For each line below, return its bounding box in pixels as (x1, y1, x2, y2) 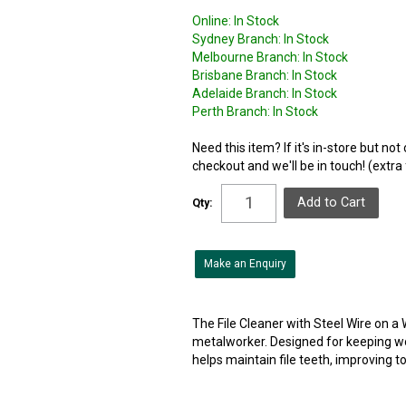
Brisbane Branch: (192, 67, 290, 82)
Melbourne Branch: (192, 49, 301, 64)
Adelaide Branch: (192, 85, 290, 101)
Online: (192, 13, 232, 28)
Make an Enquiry (204, 256, 287, 270)
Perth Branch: (192, 103, 271, 119)
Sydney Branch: (192, 31, 282, 46)
